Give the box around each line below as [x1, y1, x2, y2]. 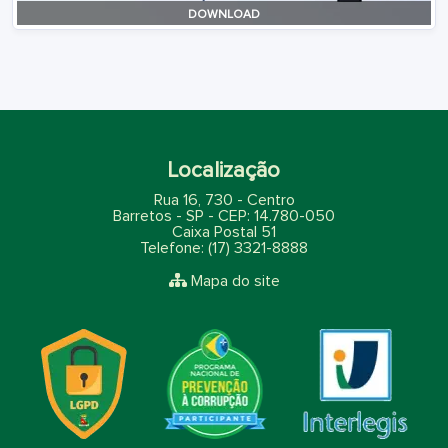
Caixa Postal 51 [172, 224, 276, 240]
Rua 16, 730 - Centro [153, 192, 295, 208]
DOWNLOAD [188, 9, 260, 21]
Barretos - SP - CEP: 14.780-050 [113, 208, 335, 224]
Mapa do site [190, 273, 280, 289]
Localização [168, 160, 280, 182]
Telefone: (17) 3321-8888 [140, 240, 308, 256]
